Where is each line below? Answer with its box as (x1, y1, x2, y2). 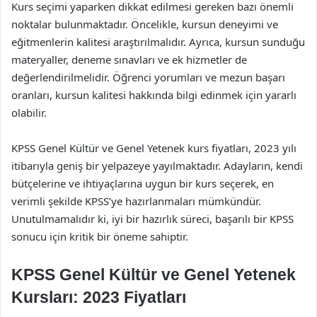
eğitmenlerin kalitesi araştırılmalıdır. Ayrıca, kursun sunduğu (11, 34, 305, 49)
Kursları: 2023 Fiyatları (11, 287, 186, 306)
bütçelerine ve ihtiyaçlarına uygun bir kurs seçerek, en (11, 175, 274, 190)
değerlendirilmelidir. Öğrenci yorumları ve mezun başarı (11, 69, 285, 84)
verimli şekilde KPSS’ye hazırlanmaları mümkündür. (11, 193, 261, 208)
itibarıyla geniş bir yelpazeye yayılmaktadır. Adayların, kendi (11, 158, 303, 173)
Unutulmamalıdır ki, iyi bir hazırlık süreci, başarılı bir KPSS (11, 211, 294, 226)
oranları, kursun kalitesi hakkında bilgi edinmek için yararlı (11, 87, 296, 102)
